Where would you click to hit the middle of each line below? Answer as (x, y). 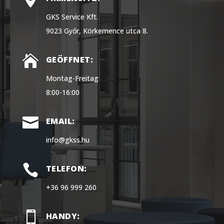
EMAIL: (60, 121)
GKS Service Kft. (72, 16)
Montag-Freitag (72, 78)
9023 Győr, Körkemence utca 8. (97, 30)
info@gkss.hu (67, 139)
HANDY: (63, 216)
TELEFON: (66, 168)
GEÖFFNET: (69, 59)
